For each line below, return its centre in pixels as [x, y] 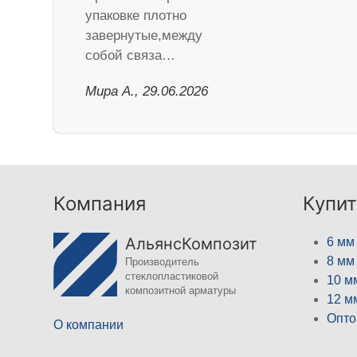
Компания [100, 204]
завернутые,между [144, 36]
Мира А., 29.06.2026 [147, 92]
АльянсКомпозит [192, 244]
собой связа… [131, 56]
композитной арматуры [181, 291]
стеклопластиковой [172, 277]
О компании [89, 325]
